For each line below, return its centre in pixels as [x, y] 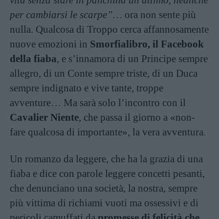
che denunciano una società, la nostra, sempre [104, 188]
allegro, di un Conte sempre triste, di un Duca [104, 73]
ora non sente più [159, 14]
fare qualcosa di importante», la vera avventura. [108, 132]
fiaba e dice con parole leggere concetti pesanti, [107, 173]
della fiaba [33, 58]
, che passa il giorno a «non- [137, 117]
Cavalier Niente [44, 117]
